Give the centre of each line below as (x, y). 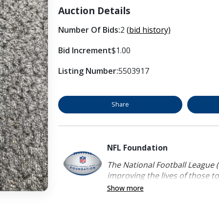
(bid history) (148, 30)
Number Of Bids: (89, 30)
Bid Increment (85, 50)
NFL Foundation (137, 147)
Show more (125, 188)
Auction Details (94, 10)
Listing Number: (88, 71)
